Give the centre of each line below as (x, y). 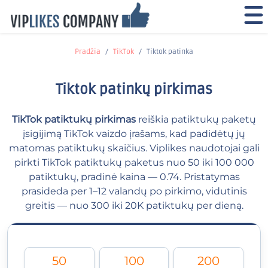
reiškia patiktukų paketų (196, 119)
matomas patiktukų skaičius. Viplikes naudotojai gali (134, 148)
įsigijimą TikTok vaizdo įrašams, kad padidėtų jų (134, 134)
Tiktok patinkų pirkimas (134, 89)
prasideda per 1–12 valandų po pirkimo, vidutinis (134, 191)
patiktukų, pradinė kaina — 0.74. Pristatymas (134, 177)
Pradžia (88, 52)
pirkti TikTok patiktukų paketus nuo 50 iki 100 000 (134, 162)
